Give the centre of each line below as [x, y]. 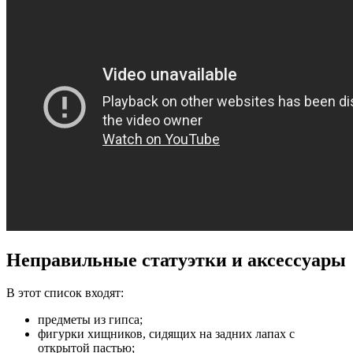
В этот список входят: [65, 293]
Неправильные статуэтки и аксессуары [176, 260]
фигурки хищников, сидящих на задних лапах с [166, 334]
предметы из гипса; [90, 320]
